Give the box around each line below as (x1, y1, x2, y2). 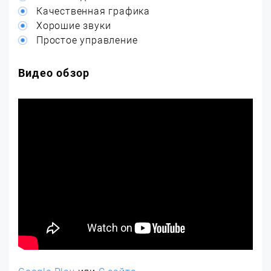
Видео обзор (18, 67, 90, 80)
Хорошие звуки (36, 20, 111, 32)
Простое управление (36, 34, 138, 47)
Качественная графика (36, 5, 150, 18)
